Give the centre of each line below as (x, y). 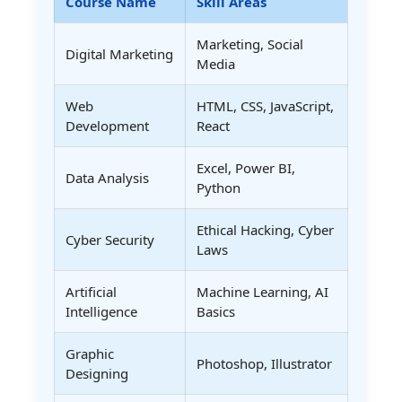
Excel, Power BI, (246, 168)
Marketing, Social (250, 44)
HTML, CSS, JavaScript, (265, 106)
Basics (216, 312)
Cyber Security (110, 240)
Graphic (90, 354)
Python (218, 188)
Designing (97, 374)
